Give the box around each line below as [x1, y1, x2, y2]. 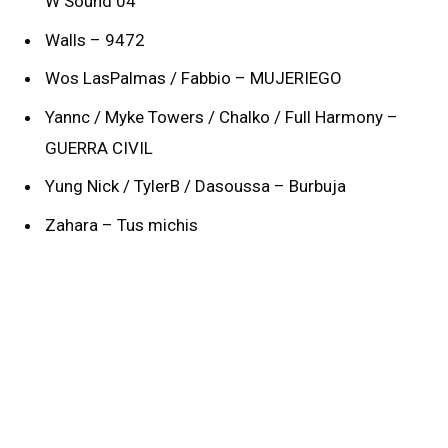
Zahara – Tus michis [45, 214, 198, 235]
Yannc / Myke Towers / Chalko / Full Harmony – [45, 106, 398, 127]
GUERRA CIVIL [45, 137, 153, 158]
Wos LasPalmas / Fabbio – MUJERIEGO [45, 68, 342, 89]
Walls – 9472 [45, 29, 145, 50]
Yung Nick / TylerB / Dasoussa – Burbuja [45, 176, 346, 197]
